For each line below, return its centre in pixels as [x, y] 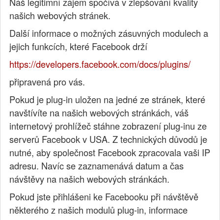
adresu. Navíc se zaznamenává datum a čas [97, 166]
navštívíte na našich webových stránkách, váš [99, 113]
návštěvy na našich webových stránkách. [90, 179]
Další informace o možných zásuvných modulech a [109, 33]
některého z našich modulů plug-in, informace [99, 210]
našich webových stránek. [60, 15]
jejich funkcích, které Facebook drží [79, 46]
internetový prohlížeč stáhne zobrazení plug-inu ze [108, 126]
